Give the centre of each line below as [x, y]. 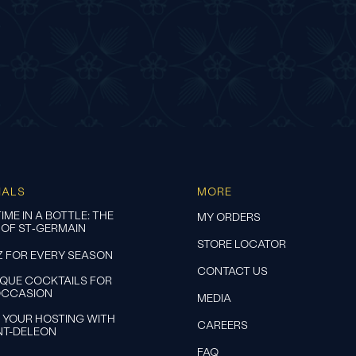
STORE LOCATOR [241, 244]
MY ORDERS [228, 217]
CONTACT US [232, 271]
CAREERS [222, 325]
